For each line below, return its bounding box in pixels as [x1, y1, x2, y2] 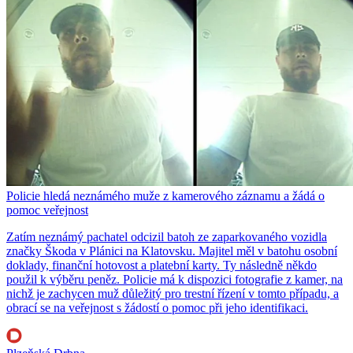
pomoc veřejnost [6, 203, 88, 217]
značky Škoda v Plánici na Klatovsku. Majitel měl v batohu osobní [6, 244, 337, 258]
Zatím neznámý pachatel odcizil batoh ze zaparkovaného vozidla [6, 230, 327, 244]
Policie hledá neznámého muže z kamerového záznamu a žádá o [6, 189, 325, 203]
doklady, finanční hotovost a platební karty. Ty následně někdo [6, 258, 317, 273]
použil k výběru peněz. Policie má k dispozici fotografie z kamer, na [6, 273, 343, 287]
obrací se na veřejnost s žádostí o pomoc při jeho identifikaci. [6, 301, 308, 315]
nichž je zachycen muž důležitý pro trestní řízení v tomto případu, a [6, 287, 339, 301]
